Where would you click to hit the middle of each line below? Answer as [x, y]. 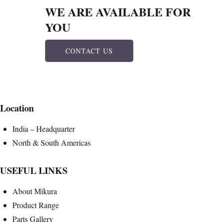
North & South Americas [52, 142]
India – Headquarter [44, 128]
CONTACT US [89, 51]
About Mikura [35, 191]
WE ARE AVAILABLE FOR [118, 11]
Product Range [36, 205]
